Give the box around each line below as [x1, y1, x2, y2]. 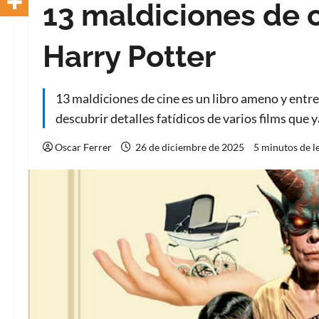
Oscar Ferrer [55, 141, 112, 153]
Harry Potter [43, 39, 216, 74]
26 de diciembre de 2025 [133, 141, 246, 153]
